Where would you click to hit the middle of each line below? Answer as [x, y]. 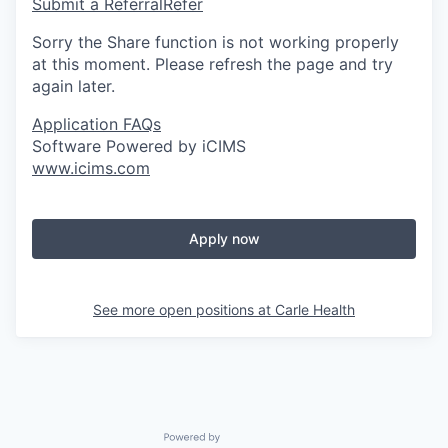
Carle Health [315, 310]
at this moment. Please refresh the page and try [212, 64]
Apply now [224, 239]
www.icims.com [91, 168]
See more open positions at [184, 310]
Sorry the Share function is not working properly [215, 42]
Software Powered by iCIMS [139, 146]
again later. [73, 86]
